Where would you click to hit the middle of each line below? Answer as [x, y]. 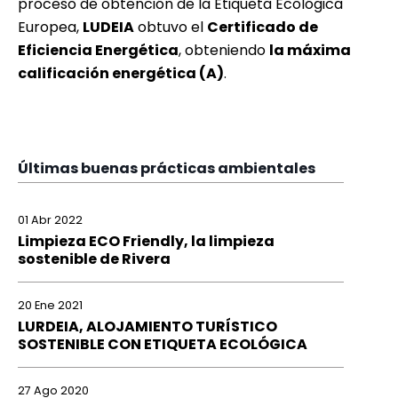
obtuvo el [171, 28]
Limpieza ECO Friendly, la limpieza [146, 241]
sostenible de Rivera [94, 259]
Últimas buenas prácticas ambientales [167, 169]
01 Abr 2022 [50, 220]
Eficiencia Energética [98, 51]
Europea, [50, 28]
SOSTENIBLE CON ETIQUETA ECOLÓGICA [163, 344]
